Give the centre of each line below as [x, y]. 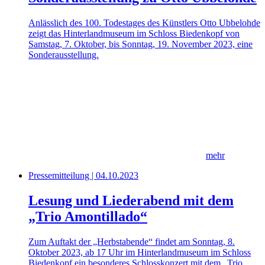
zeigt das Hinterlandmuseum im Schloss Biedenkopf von [134, 34]
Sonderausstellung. [64, 55]
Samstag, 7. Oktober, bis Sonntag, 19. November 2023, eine [140, 44]
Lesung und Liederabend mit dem [131, 201]
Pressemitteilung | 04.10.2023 [83, 176]
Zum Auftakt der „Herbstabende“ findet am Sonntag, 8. [132, 241]
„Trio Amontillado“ [88, 217]
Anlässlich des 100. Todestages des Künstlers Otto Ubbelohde [144, 23]
